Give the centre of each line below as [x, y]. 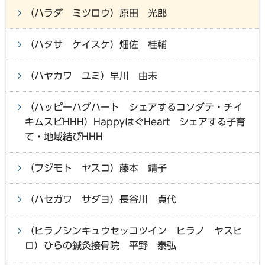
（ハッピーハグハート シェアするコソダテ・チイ [134, 107]
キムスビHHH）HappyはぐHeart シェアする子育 [135, 122]
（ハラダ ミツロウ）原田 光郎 [96, 13]
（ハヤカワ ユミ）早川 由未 [91, 75]
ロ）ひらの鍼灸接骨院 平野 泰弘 [101, 245]
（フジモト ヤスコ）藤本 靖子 [96, 168]
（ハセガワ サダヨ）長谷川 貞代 [101, 199]
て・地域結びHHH [64, 136]
